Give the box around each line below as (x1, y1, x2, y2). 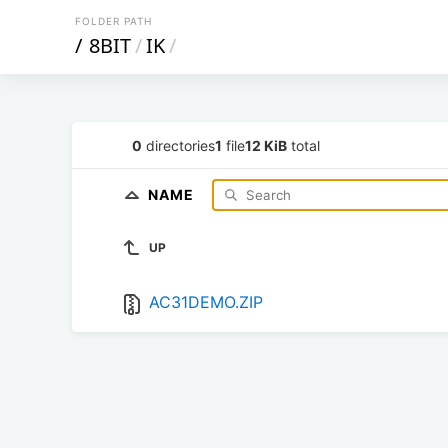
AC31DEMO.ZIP (149, 292, 263, 313)
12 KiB (245, 136, 287, 154)
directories (142, 136, 215, 154)
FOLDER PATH (75, 15, 152, 27)
